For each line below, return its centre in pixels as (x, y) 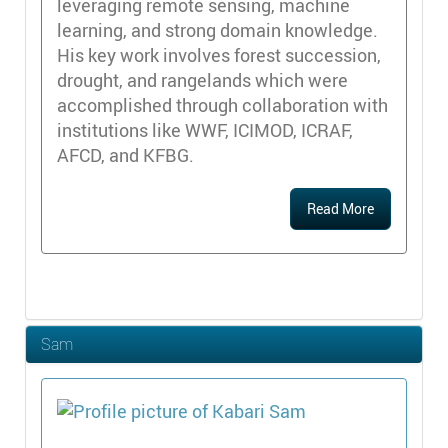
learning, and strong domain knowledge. (217, 30)
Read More (340, 209)
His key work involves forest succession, (219, 55)
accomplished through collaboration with (222, 105)
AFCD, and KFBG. (125, 155)
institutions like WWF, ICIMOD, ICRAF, (205, 130)
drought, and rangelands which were (202, 80)
